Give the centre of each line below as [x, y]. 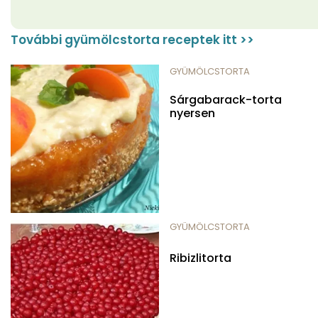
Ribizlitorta [201, 258]
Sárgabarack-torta [226, 99]
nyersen [192, 113]
